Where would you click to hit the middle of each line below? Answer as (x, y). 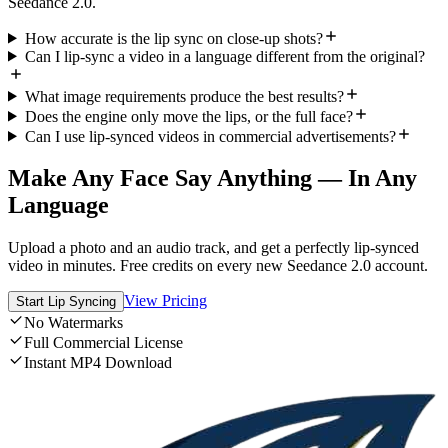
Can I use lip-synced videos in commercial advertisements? (210, 136)
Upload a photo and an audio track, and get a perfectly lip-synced (213, 248)
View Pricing (165, 301)
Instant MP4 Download (98, 363)
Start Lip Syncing (66, 302)
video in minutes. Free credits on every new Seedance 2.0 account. (218, 266)
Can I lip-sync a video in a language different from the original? (224, 56)
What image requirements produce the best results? (184, 96)
